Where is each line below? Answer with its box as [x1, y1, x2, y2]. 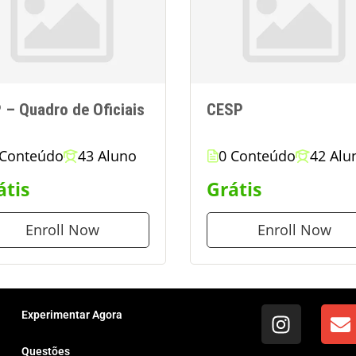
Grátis [207, 177, 261, 203]
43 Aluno [78, 146, 137, 166]
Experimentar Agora [21, 308, 123, 322]
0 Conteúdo [219, 146, 296, 166]
